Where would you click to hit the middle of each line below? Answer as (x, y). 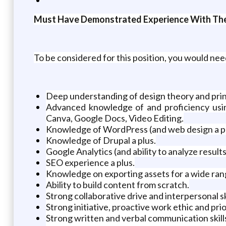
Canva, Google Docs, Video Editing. (115, 118)
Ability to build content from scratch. (117, 184)
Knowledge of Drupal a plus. (101, 140)
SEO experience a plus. (90, 162)
